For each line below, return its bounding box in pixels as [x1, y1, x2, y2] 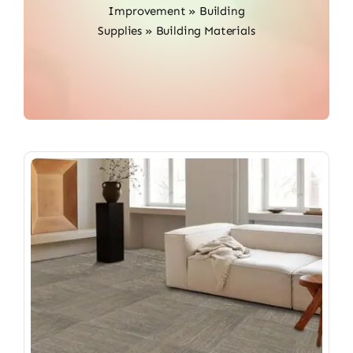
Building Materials [155, 24, 255, 39]
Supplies [98, 24, 143, 39]
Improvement [108, 4, 186, 19]
